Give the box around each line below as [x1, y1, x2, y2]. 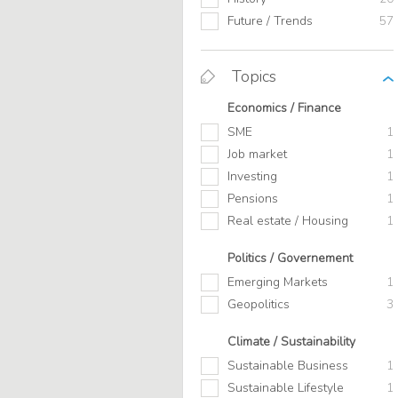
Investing [227, 168, 277, 186]
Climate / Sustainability [227, 333, 355, 351]
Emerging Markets [227, 274, 328, 291]
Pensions [227, 190, 278, 208]
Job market [227, 146, 287, 163]
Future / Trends [227, 12, 313, 30]
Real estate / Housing [227, 212, 348, 230]
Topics [232, 66, 276, 88]
